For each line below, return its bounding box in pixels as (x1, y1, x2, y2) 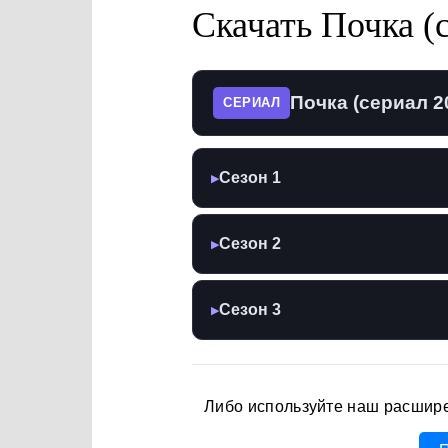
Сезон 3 (219, 300, 281, 318)
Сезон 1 (219, 168, 281, 186)
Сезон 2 (219, 234, 281, 252)
